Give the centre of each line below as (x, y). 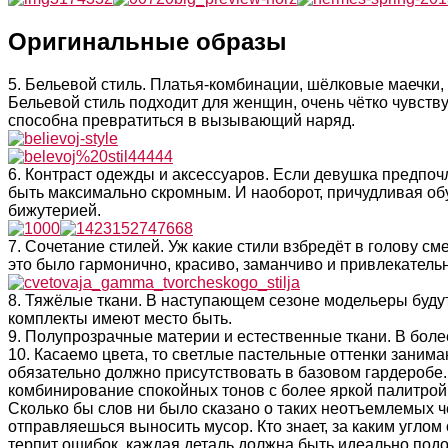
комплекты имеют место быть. (120, 319)
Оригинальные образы (147, 42)
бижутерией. (54, 211)
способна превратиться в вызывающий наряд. (181, 121)
